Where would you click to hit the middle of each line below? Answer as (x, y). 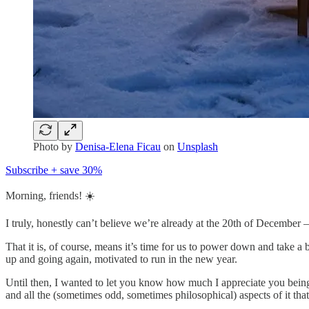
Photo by (54, 146)
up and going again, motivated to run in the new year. (121, 259)
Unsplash (198, 146)
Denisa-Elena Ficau (118, 146)
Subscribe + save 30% (54, 170)
